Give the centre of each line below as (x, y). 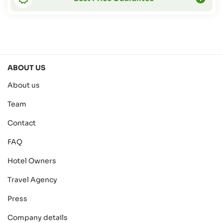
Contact (22, 123)
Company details (38, 218)
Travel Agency (32, 180)
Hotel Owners (32, 161)
